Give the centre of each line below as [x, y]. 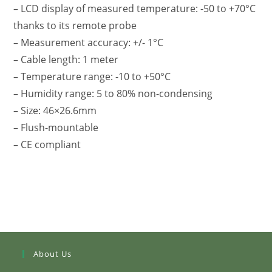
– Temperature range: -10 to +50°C [92, 77]
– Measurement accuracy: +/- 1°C [89, 43]
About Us [53, 254]
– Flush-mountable [56, 128]
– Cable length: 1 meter [66, 60]
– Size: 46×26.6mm [55, 111]
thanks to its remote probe [75, 26]
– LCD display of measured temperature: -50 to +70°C [135, 9]
